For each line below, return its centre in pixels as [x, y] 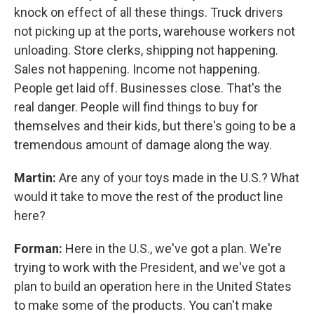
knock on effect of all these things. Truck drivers [149, 12]
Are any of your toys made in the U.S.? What [178, 178]
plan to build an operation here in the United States [153, 286]
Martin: [35, 178]
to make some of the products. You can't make [143, 305]
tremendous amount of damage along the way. [143, 145]
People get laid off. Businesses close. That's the [148, 88]
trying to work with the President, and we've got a [150, 267]
